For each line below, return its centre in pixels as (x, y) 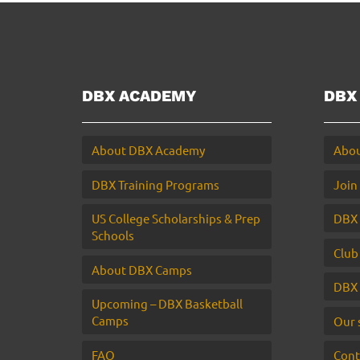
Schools (113, 235)
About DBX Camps (142, 269)
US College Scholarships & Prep (176, 218)
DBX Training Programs (155, 184)
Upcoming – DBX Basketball (167, 303)
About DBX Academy (148, 150)
